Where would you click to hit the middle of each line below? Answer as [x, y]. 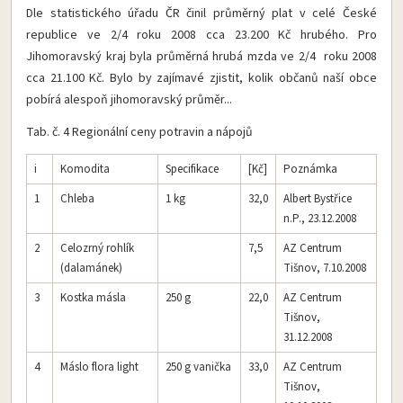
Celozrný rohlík [97, 248]
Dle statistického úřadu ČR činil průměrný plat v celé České [201, 13]
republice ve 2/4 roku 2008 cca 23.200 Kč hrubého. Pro [201, 35]
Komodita [85, 169]
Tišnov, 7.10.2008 [325, 268]
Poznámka [310, 169]
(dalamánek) [91, 268]
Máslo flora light [99, 367]
